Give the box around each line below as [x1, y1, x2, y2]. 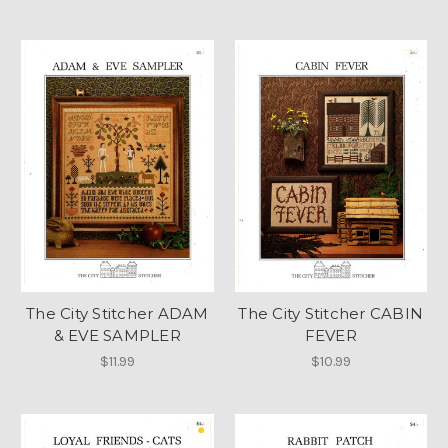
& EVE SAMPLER [53, 325, 181, 345]
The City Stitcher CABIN [238, 303, 424, 323]
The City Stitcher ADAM [26, 303, 209, 323]
